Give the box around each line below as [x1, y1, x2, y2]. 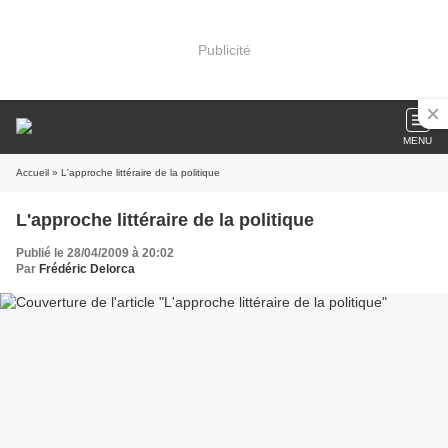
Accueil [16, 167, 49, 178]
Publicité [197, 41, 251, 58]
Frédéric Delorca [39, 262, 135, 276]
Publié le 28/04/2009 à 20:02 [16, 246, 174, 260]
